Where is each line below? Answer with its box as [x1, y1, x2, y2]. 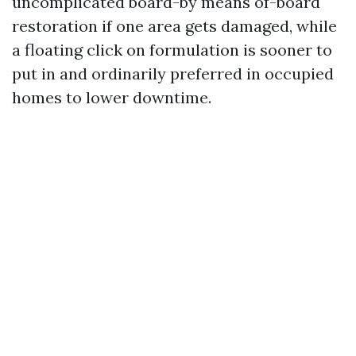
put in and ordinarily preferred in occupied [12, 64, 334, 83]
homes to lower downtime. [12, 87, 211, 107]
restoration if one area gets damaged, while [12, 16, 337, 36]
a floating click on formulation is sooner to [12, 40, 332, 60]
